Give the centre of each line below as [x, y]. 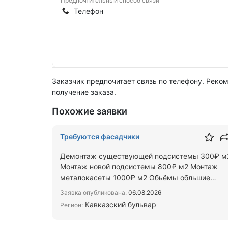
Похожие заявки [90, 111]
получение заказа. [84, 92]
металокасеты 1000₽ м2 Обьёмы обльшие [135, 177]
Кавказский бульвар [120, 204]
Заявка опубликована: [93, 193]
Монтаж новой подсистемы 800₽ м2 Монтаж [139, 167]
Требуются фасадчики [100, 137]
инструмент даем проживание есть [122, 188]
